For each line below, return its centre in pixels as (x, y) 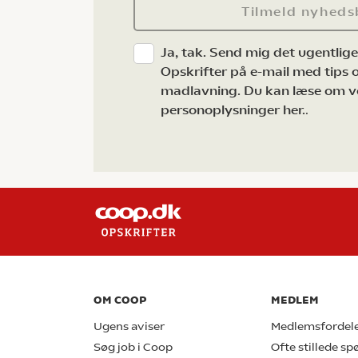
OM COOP (120, 300)
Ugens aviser (129, 326)
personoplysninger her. (233, 109)
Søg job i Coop (133, 347)
